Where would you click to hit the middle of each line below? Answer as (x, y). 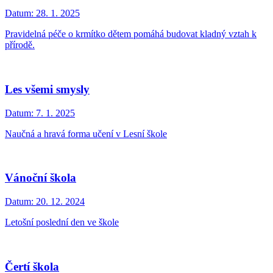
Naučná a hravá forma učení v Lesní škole (86, 133)
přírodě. (20, 45)
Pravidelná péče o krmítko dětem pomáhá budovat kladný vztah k (131, 34)
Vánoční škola (41, 178)
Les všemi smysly (47, 90)
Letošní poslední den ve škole (62, 222)
